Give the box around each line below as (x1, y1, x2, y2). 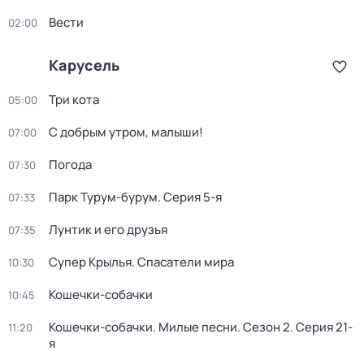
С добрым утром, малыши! (49, 123, 203, 141)
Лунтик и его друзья (49, 221, 167, 238)
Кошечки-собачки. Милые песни (49, 318, 237, 336)
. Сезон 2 (237, 318, 290, 336)
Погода (49, 156, 92, 173)
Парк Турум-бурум (49, 188, 158, 206)
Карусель (49, 55, 119, 75)
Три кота (49, 91, 99, 108)
